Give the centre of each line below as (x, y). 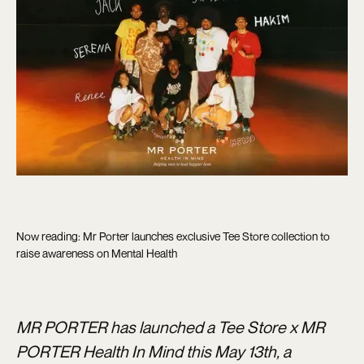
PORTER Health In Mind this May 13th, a (154, 352)
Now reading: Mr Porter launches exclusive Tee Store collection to (173, 236)
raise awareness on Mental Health (97, 253)
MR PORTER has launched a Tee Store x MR (171, 327)
